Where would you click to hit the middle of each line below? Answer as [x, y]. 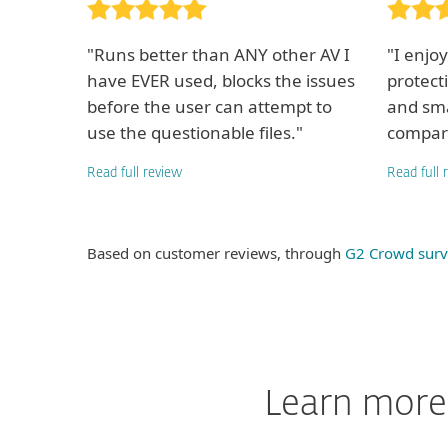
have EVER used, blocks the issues [221, 80]
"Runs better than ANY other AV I [218, 54]
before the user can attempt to [209, 106]
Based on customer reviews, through [216, 253]
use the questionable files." [195, 132]
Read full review [134, 173]
